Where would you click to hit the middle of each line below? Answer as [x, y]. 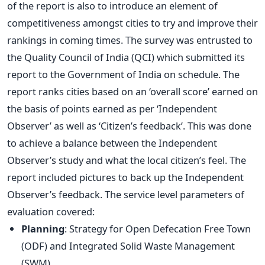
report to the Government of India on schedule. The [123, 74]
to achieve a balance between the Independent [112, 143]
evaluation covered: [51, 211]
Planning [43, 228]
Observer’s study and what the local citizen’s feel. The [127, 160]
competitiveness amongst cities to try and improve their [132, 22]
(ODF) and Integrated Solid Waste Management [128, 245]
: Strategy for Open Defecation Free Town [158, 228]
